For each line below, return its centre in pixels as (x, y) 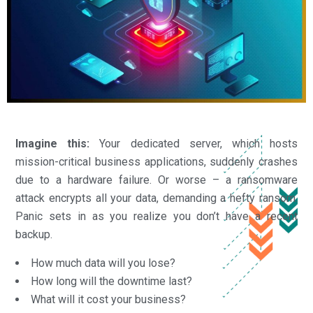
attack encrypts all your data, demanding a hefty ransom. (156, 198)
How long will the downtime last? (112, 281)
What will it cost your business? (109, 299)
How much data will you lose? (103, 263)
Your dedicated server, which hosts (194, 143)
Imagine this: (53, 143)
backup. (34, 234)
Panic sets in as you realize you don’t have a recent (156, 216)
